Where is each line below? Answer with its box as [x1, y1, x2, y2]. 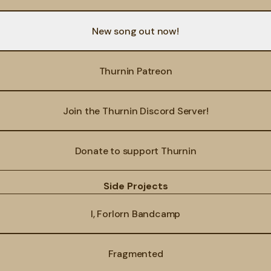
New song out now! [92, 24, 179, 38]
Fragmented [108, 247, 163, 260]
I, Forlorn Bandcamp [90, 207, 181, 220]
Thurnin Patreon [99, 64, 172, 77]
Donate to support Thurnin [74, 144, 197, 157]
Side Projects [103, 180, 168, 192]
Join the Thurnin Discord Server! [62, 104, 209, 117]
